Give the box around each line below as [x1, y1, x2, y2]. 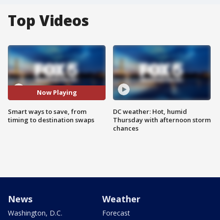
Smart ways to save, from [8, 107, 86, 116]
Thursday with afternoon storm [113, 115, 211, 124]
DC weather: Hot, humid [113, 107, 187, 116]
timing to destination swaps [8, 115, 94, 124]
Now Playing [36, 88, 77, 97]
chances [113, 123, 138, 133]
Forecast [102, 208, 130, 218]
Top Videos [8, 10, 89, 30]
